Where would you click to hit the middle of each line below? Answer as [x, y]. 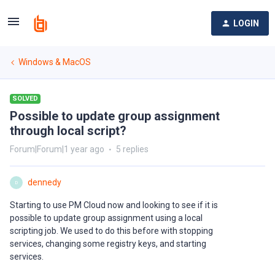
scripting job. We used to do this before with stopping [111, 231]
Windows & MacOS [55, 62]
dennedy [45, 182]
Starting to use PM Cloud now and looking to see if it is [114, 205]
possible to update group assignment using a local [106, 218]
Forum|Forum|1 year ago [57, 149]
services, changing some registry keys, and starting [108, 244]
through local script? [68, 131]
